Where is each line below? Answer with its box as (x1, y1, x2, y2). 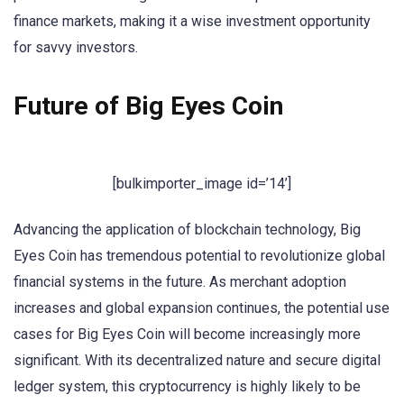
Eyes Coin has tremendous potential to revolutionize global (14, 247, 385, 265)
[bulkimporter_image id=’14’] (113, 175, 291, 192)
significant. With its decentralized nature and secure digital (14, 352, 381, 370)
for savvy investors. (14, 39, 138, 57)
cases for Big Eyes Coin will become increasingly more (14, 326, 361, 344)
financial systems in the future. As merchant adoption (14, 273, 346, 291)
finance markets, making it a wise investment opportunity (14, 13, 371, 31)
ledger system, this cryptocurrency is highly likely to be (14, 378, 361, 396)
